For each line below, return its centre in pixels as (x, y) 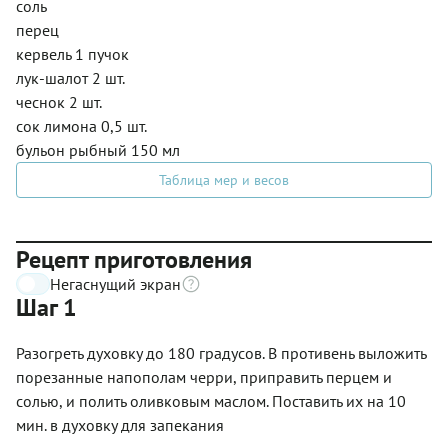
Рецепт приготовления (134, 259)
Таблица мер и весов (224, 179)
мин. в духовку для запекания (120, 424)
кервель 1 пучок (72, 53)
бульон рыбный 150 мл (98, 149)
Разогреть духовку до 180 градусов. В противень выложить (221, 352)
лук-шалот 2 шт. (70, 77)
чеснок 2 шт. (59, 101)
